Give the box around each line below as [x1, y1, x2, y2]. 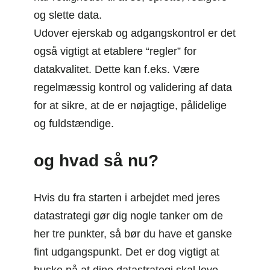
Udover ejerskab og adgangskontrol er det [34, 27, 236, 39]
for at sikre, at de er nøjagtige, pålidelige [34, 99, 227, 111]
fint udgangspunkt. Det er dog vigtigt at [34, 245, 219, 258]
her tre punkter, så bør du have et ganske [34, 227, 232, 240]
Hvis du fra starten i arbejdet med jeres [34, 191, 220, 204]
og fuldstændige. [34, 117, 114, 130]
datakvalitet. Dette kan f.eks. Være [34, 63, 199, 75]
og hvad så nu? [34, 151, 159, 170]
